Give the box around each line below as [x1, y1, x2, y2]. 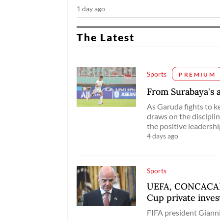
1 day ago [76, 4, 105, 13]
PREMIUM [179, 70, 216, 78]
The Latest [76, 31, 135, 44]
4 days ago [147, 131, 179, 140]
